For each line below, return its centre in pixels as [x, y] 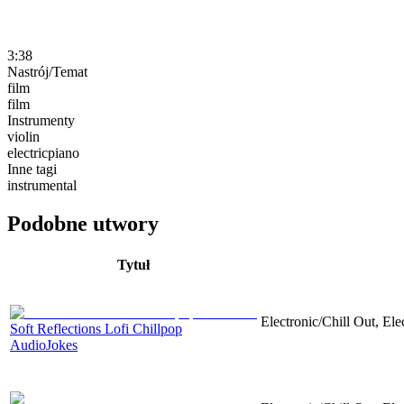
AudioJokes [44, 344]
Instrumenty [41, 120]
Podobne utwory [83, 223]
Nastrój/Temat [47, 71]
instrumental [42, 185]
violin [23, 136]
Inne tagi [32, 169]
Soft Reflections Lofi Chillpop [96, 328]
